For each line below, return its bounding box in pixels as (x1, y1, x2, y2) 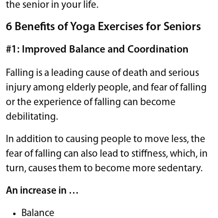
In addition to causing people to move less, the (6, 134, 205, 145)
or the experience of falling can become (6, 97, 176, 108)
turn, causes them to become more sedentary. (6, 163, 202, 174)
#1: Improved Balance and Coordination (6, 44, 188, 55)
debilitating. (6, 111, 58, 122)
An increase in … (6, 185, 81, 196)
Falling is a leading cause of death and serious (6, 68, 199, 78)
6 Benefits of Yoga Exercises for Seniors (6, 21, 201, 33)
